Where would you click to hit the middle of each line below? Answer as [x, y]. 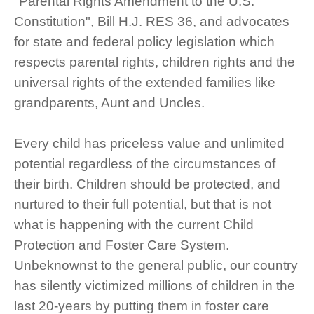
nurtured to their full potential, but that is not [143, 205]
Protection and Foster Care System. [122, 245]
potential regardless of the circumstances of [145, 164]
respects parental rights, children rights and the [155, 62]
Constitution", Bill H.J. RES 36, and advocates [152, 22]
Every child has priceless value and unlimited [149, 144]
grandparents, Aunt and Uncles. [109, 103]
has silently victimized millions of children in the [155, 286]
